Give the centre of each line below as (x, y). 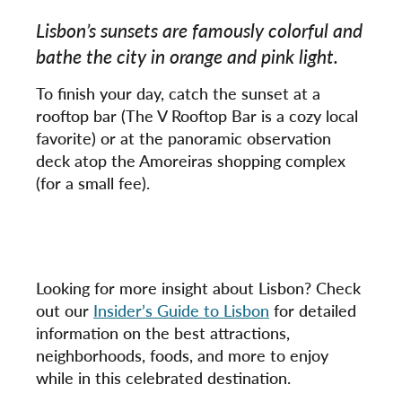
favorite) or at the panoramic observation (184, 138)
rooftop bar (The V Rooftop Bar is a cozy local (197, 116)
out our (65, 310)
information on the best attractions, (163, 333)
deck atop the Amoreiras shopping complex (191, 161)
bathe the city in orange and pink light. (187, 57)
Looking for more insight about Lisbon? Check (198, 288)
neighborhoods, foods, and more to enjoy (182, 355)
